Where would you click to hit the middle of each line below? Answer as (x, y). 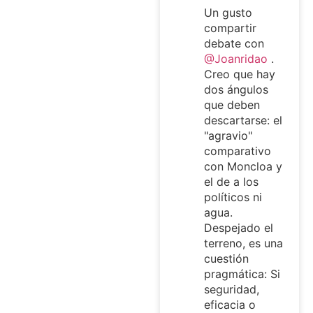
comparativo (237, 151)
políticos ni (233, 197)
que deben (232, 105)
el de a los (231, 182)
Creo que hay (239, 74)
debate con (234, 44)
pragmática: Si (242, 274)
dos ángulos (236, 90)
